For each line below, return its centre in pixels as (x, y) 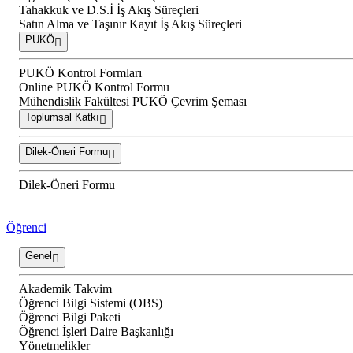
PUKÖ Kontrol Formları (80, 73)
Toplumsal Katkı (62, 117)
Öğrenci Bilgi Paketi (70, 318)
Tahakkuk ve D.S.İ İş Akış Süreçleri (109, 10)
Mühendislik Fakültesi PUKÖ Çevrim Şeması (133, 102)
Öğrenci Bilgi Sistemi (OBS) (91, 303)
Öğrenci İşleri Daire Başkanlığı (96, 332)
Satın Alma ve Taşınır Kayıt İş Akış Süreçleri (130, 24)
